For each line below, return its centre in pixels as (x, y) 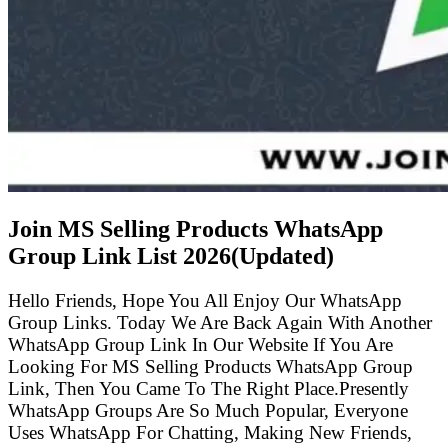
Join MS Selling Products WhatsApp (195, 228)
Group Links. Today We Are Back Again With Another (220, 322)
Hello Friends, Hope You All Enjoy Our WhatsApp (205, 300)
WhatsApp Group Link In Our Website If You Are (200, 344)
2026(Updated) (258, 255)
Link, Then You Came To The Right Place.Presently (208, 388)
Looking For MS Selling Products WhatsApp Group (210, 366)
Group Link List (95, 255)
